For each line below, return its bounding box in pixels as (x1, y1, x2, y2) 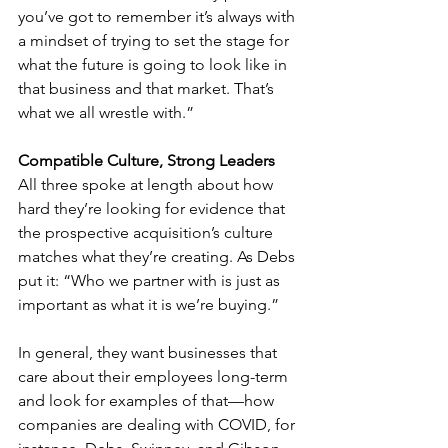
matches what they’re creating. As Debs (18, 246, 299, 266)
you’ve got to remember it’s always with (18, 6, 299, 26)
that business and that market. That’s (18, 78, 278, 98)
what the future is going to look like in (18, 54, 291, 74)
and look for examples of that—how (18, 390, 278, 410)
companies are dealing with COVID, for (18, 414, 299, 434)
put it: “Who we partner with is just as (18, 270, 284, 290)
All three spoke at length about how (18, 174, 277, 194)
